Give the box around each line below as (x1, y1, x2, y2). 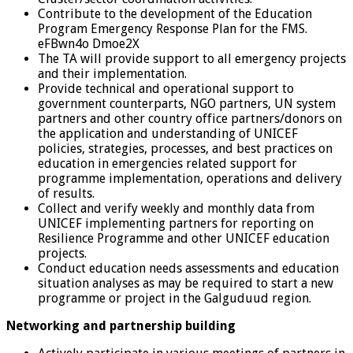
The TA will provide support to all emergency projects (38, 50, 346, 66)
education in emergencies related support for (38, 155, 297, 171)
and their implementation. (38, 65, 187, 81)
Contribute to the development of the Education (38, 6, 312, 21)
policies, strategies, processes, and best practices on (38, 140, 333, 156)
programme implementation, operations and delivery (38, 170, 342, 186)
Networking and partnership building (6, 318, 236, 333)
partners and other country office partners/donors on (38, 110, 342, 126)
